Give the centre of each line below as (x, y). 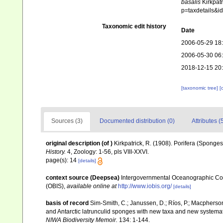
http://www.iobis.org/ (145, 186)
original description (73, 144)
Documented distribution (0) (137, 121)
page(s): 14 (62, 161)
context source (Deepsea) (83, 177)
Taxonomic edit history (134, 27)
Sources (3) (67, 121)
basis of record (67, 203)
